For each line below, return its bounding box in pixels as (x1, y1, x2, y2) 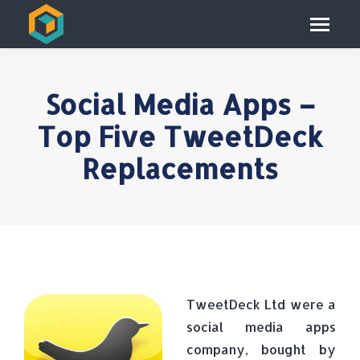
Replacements (82, 151, 278, 186)
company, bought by (186, 341, 336, 358)
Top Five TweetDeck (37, 119, 323, 153)
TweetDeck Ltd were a (186, 296, 336, 313)
